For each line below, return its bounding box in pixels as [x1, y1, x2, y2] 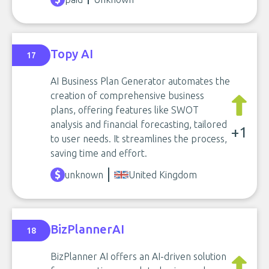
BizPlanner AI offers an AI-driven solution [50, 251, 226, 262]
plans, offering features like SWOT [50, 104, 199, 115]
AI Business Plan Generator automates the [50, 76, 230, 86]
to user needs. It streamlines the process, [50, 133, 227, 144]
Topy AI [50, 46, 93, 61]
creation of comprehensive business [50, 90, 204, 101]
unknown [65, 169, 103, 180]
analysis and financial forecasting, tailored [50, 119, 227, 130]
